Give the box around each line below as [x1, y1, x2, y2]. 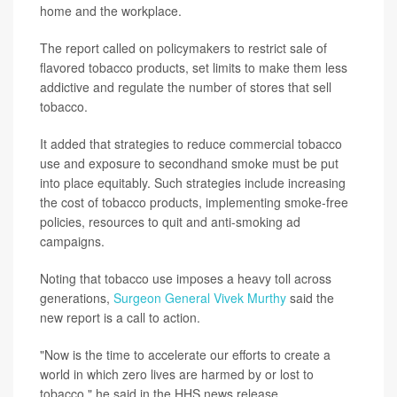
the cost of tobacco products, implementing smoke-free [40, 193, 348, 211]
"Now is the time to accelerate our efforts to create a [40, 346, 331, 363]
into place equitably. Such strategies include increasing [40, 174, 346, 191]
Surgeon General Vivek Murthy [113, 289, 286, 307]
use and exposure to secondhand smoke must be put [40, 154, 339, 172]
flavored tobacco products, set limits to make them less [40, 58, 347, 76]
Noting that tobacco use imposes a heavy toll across [40, 269, 331, 287]
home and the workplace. [40, 2, 182, 19]
